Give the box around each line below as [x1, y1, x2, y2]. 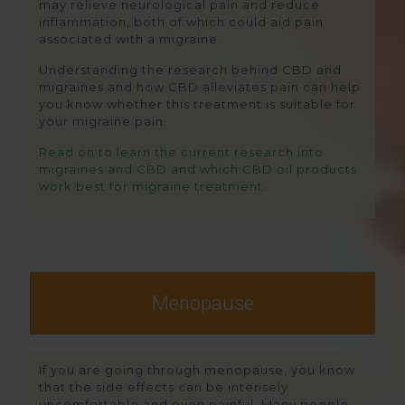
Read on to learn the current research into [39, 145, 324, 159]
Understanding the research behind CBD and [39, 62, 342, 77]
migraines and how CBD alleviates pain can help [39, 80, 361, 94]
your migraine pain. [39, 114, 167, 128]
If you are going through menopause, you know [39, 363, 355, 377]
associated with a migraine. [39, 32, 221, 46]
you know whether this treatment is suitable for [39, 97, 355, 111]
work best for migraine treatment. [39, 179, 267, 193]
